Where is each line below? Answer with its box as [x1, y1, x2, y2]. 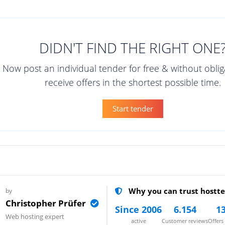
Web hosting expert [6, 211, 64, 221]
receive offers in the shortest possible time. [45, 76, 221, 88]
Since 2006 [115, 203, 162, 215]
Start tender [113, 103, 153, 114]
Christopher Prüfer [6, 197, 88, 209]
